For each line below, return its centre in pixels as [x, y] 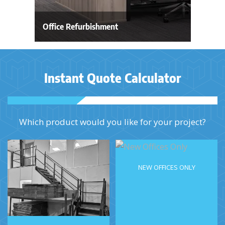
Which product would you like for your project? [113, 122]
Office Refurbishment [80, 26]
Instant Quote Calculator [113, 78]
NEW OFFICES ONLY [166, 167]
